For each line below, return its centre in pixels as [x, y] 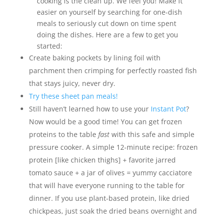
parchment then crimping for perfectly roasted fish [113, 71]
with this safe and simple [153, 135]
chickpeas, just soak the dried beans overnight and [113, 211]
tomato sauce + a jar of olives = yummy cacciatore [110, 173]
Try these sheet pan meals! [74, 96]
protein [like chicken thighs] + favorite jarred [102, 160]
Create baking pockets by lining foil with [95, 58]
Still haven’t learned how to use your [90, 109]
